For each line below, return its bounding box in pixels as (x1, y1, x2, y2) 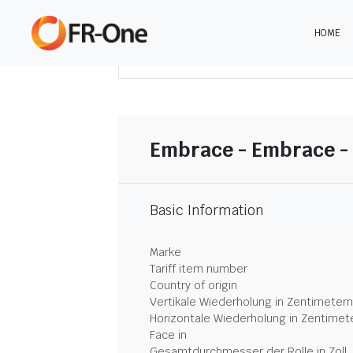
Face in (150, 328, 187, 342)
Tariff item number (150, 262, 247, 276)
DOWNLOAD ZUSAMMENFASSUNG (166, 50, 339, 65)
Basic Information (150, 202, 264, 219)
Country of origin (150, 278, 237, 292)
